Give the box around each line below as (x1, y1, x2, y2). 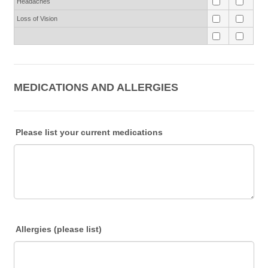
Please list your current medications (16, 127, 163, 137)
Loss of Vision (17, 15, 58, 22)
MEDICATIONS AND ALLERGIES (14, 81, 179, 93)
